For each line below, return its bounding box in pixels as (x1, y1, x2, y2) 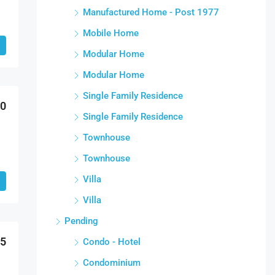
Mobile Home (82, 28, 139, 39)
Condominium (82, 257, 141, 269)
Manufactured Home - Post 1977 (82, 7, 219, 18)
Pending (64, 215, 98, 227)
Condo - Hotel (82, 236, 141, 248)
